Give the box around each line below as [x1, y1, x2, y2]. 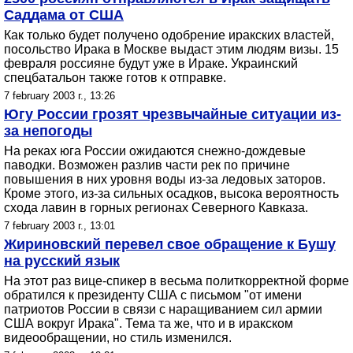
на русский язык [4, 253, 120, 269]
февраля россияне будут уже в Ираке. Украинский [4, 57, 298, 70]
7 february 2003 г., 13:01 [4, 220, 115, 232]
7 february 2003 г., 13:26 [4, 90, 115, 102]
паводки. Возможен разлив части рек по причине [4, 158, 290, 172]
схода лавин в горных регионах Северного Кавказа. [4, 201, 308, 214]
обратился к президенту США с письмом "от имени [4, 288, 302, 302]
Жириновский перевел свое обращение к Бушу [4, 236, 336, 252]
